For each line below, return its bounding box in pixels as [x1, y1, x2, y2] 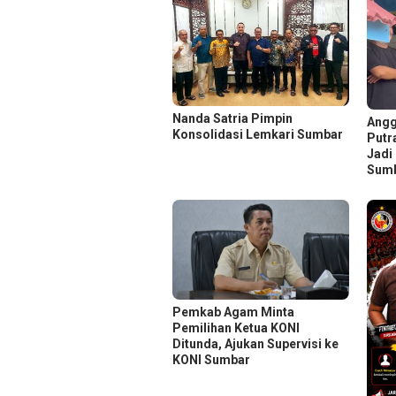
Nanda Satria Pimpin [172, 111, 293, 126]
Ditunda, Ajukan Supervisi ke [172, 336, 339, 351]
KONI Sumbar [172, 352, 250, 367]
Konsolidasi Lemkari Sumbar [172, 127, 343, 142]
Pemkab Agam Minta [172, 304, 294, 319]
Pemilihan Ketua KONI [172, 320, 300, 335]
